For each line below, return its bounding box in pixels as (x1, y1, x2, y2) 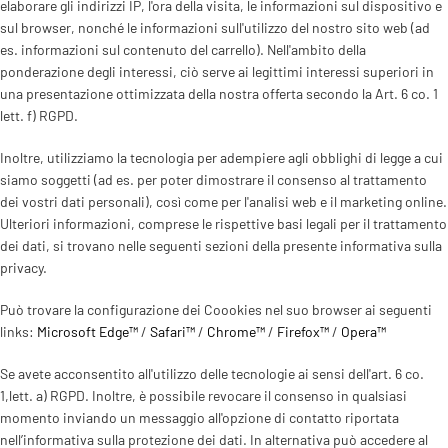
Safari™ (150, 322, 195, 340)
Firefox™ (277, 322, 329, 340)
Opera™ (341, 322, 386, 340)
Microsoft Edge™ (37, 322, 138, 340)
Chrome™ (207, 322, 265, 340)
